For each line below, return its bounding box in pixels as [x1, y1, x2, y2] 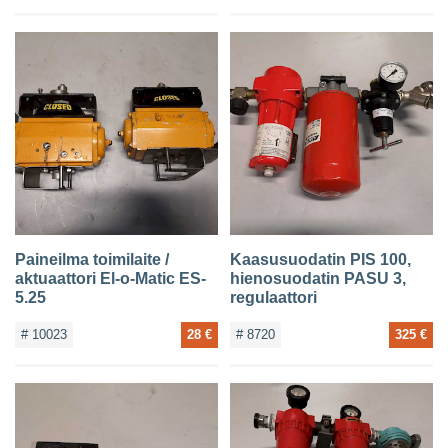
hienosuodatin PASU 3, [229, 270, 406, 288]
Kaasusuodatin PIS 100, [229, 251, 411, 269]
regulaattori [229, 289, 317, 307]
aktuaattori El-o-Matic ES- [15, 270, 207, 288]
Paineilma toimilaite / [15, 251, 170, 269]
